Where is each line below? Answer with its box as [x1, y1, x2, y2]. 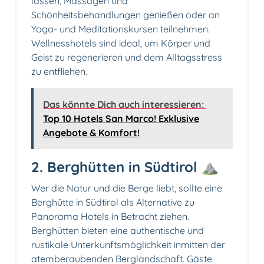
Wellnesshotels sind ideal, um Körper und [31, 37, 210, 49]
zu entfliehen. [31, 65, 87, 78]
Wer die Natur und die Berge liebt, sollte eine [31, 182, 222, 194]
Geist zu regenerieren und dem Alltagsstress [31, 51, 222, 64]
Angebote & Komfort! [43, 127, 140, 139]
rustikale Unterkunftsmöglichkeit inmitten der [31, 239, 225, 251]
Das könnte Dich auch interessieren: [43, 98, 204, 111]
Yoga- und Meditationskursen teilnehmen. [31, 23, 210, 35]
